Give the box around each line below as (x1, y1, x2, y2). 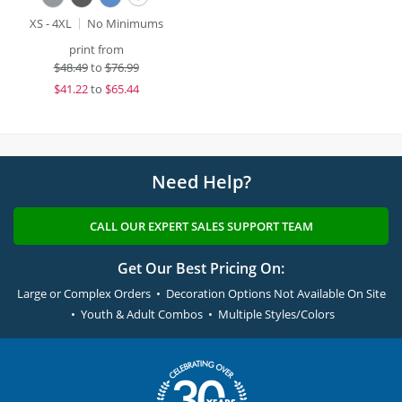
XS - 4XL (29, 15, 72, 31)
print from (68, 41, 124, 57)
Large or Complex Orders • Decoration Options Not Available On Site (16, 285, 386, 301)
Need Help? (151, 170, 251, 194)
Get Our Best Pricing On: (118, 258, 284, 278)
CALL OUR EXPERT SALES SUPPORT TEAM (89, 218, 313, 234)
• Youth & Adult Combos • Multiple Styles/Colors (67, 306, 335, 322)
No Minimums (86, 15, 163, 31)
